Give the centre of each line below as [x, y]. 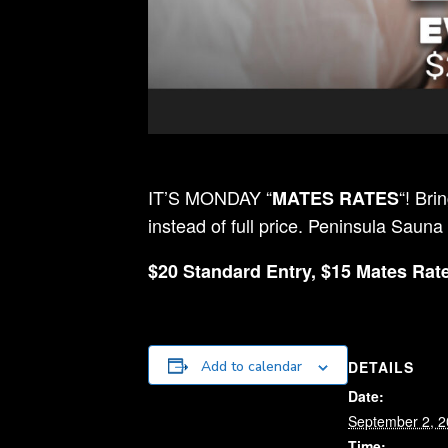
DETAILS [381, 367]
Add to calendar [251, 367]
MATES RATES [335, 198]
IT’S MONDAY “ [210, 197]
